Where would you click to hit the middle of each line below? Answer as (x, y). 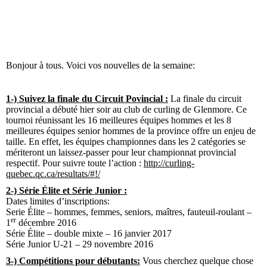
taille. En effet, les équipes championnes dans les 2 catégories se (126, 141)
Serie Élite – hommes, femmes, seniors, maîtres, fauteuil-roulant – (129, 212)
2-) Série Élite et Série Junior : (66, 190)
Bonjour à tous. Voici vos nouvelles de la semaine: (100, 65)
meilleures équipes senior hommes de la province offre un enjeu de (131, 131)
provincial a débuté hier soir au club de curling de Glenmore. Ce (126, 109)
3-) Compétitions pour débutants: (73, 260)
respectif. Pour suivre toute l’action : (75, 163)
